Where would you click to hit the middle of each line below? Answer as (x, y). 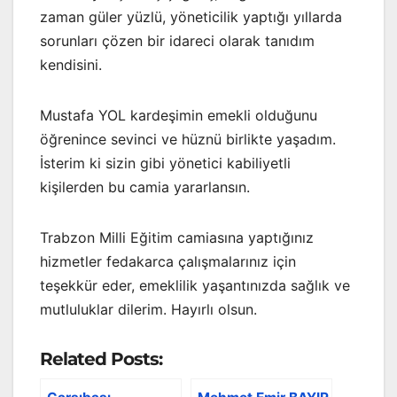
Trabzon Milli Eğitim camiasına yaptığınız (177, 237)
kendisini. (71, 64)
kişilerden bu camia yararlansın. (145, 187)
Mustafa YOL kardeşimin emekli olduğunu (179, 115)
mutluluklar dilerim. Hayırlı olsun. (148, 309)
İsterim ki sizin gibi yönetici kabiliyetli (165, 163)
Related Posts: (101, 358)
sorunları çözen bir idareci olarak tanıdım (177, 40)
